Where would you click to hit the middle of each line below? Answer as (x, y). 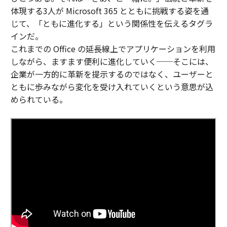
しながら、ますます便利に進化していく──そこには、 (112, 62)
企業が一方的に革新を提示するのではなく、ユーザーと (112, 74)
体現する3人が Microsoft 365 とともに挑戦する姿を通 (109, 11)
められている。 (39, 100)
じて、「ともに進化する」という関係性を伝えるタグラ (111, 24)
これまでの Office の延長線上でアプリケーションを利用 (113, 49)
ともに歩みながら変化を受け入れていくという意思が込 (112, 87)
